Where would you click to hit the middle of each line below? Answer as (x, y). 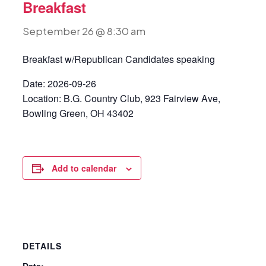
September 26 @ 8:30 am (84, 31)
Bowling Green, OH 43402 (78, 113)
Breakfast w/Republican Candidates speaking (118, 59)
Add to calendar (84, 168)
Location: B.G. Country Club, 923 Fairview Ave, (121, 98)
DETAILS (42, 246)
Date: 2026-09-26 (59, 83)
